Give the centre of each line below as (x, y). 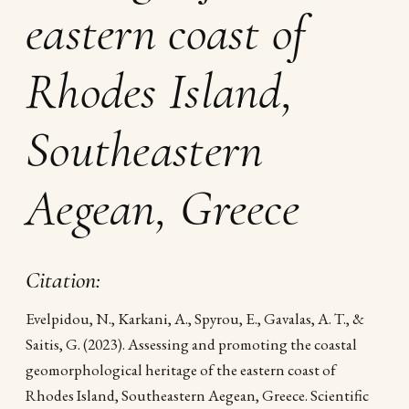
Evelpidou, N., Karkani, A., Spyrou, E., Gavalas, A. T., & (195, 319)
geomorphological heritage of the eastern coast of (181, 370)
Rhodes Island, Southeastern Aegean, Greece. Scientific (197, 395)
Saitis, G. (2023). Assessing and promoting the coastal (191, 344)
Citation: (63, 280)
